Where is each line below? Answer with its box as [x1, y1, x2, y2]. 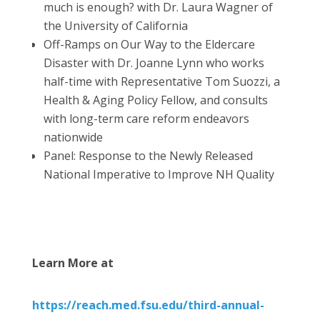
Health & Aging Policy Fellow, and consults [43, 91, 268, 108]
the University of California [43, 17, 188, 34]
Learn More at [31, 254, 114, 271]
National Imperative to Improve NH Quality [43, 166, 274, 182]
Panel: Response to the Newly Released [43, 147, 253, 164]
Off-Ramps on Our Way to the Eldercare [43, 36, 255, 52]
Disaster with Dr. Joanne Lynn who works [43, 54, 264, 71]
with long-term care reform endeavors [43, 110, 249, 126]
